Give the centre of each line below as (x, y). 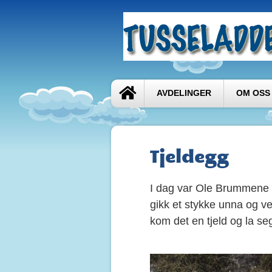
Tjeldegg (189, 156)
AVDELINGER (184, 93)
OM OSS (253, 93)
